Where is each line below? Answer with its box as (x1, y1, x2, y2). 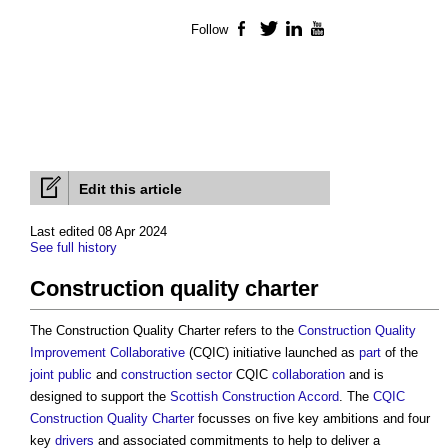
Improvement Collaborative (30, 345, 185, 361)
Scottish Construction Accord (170, 389, 339, 405)
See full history (30, 240, 117, 256)
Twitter (278, 22, 319, 38)
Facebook (253, 22, 313, 38)
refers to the (220, 323, 298, 339)
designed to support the (30, 389, 170, 405)
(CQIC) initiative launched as (185, 345, 359, 361)
